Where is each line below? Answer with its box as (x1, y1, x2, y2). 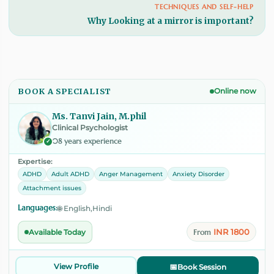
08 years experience (52, 136, 122, 146)
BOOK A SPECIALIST (18, 86, 112, 96)
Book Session (177, 262, 226, 272)
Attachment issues (23, 183, 81, 192)
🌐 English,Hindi (57, 203, 112, 213)
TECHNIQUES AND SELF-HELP (155, 2, 254, 11)
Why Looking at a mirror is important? (87, 15, 254, 26)
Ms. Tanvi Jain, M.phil (52, 110, 146, 122)
